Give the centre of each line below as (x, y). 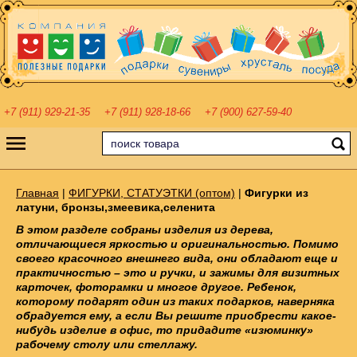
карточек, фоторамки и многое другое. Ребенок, (156, 286)
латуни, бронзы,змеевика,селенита (116, 207)
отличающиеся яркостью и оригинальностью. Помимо (177, 243)
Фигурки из (277, 192)
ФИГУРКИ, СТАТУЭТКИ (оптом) (152, 192)
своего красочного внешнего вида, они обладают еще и (177, 258)
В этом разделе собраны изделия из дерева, (145, 229)
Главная (37, 192)
